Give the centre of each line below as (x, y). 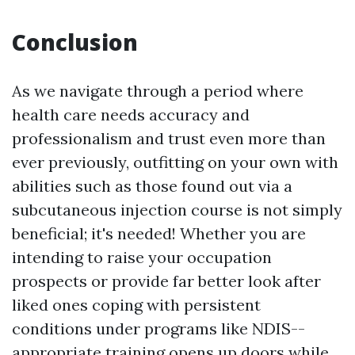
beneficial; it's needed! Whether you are (159, 234)
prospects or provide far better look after (166, 281)
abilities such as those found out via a (152, 186)
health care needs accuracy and (131, 115)
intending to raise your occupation (142, 258)
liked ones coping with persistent (136, 305)
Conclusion (75, 42)
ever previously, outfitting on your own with (175, 162)
